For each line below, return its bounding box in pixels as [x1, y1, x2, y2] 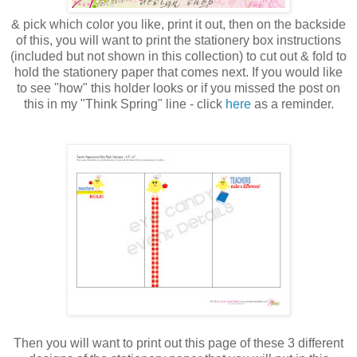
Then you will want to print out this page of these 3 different [14, 335, 343, 350]
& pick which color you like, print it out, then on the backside [11, 17, 346, 31]
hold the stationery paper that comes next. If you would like [14, 65, 343, 79]
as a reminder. [250, 96, 334, 111]
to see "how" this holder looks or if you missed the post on [17, 80, 340, 95]
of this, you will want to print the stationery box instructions [16, 33, 341, 47]
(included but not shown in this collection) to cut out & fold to [10, 49, 347, 63]
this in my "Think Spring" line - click [23, 96, 226, 111]
